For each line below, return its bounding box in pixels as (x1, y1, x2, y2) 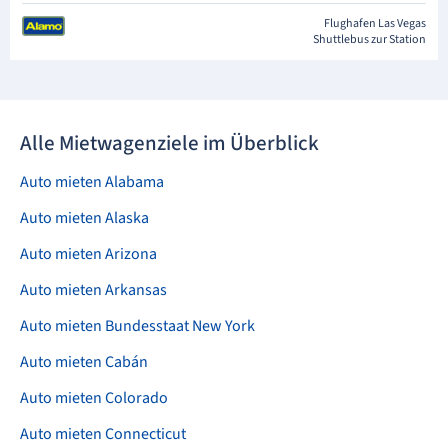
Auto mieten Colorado (20, 387, 168, 410)
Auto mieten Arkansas (20, 279, 167, 302)
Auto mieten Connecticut (20, 423, 186, 446)
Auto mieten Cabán (20, 351, 148, 374)
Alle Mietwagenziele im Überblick (20, 128, 319, 159)
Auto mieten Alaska (20, 207, 149, 230)
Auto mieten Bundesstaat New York (20, 315, 255, 338)
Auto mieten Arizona (20, 243, 157, 266)
